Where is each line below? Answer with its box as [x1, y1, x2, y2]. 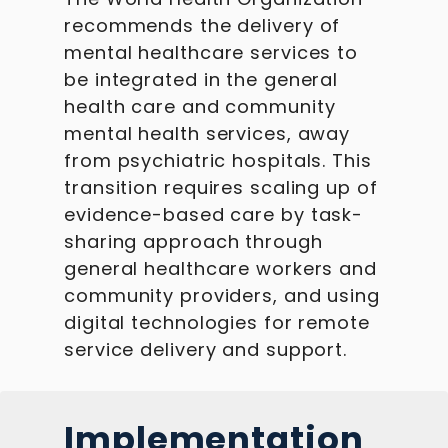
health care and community [64, 94, 336, 119]
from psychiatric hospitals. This [64, 148, 372, 173]
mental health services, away [64, 121, 351, 146]
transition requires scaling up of [64, 175, 378, 200]
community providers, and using [64, 283, 380, 308]
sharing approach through [64, 229, 323, 254]
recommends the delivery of [64, 13, 341, 38]
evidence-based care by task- [64, 202, 364, 227]
